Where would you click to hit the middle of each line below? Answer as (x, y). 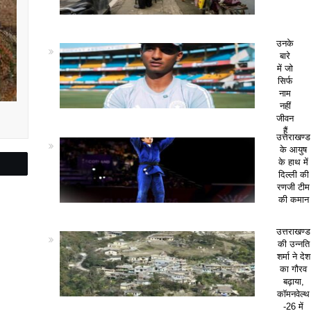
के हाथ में (294, 162)
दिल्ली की (293, 175)
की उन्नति (293, 244)
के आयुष (294, 150)
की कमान (293, 200)
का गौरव (294, 269)
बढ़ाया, (293, 281)
